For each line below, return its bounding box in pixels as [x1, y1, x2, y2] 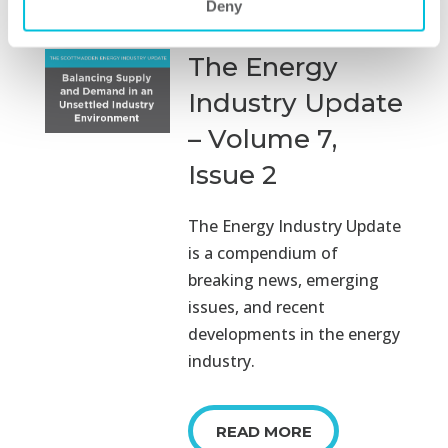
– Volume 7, [188, 123, 338, 156]
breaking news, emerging [188, 269, 380, 292]
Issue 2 [188, 159, 278, 192]
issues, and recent [188, 296, 326, 319]
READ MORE [215, 421, 312, 441]
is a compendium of [188, 242, 339, 265]
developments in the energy [188, 323, 401, 346]
